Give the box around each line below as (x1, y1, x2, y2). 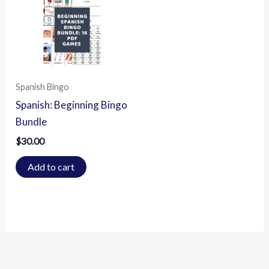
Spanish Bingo (16, 81, 70, 92)
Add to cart (28, 161, 75, 173)
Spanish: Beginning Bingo (16, 98, 128, 112)
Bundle (16, 115, 47, 128)
